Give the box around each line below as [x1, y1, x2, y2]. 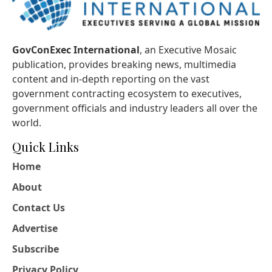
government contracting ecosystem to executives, [12, 87, 242, 101]
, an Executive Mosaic [140, 43, 237, 57]
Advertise [12, 222, 58, 236]
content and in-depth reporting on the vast [12, 72, 209, 86]
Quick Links [12, 138, 79, 155]
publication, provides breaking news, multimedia [12, 58, 236, 72]
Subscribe [12, 242, 59, 256]
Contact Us [12, 201, 65, 215]
